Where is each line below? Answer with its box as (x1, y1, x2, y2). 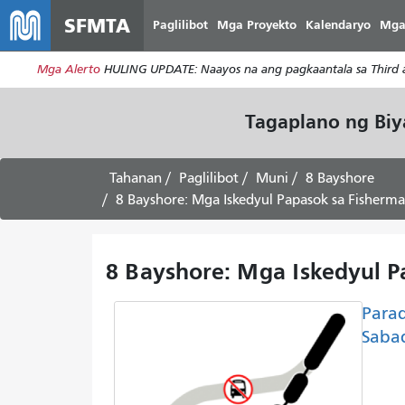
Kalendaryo (306, 17, 371, 33)
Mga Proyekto (217, 17, 297, 33)
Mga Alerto (36, 61, 100, 78)
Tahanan (109, 169, 162, 186)
